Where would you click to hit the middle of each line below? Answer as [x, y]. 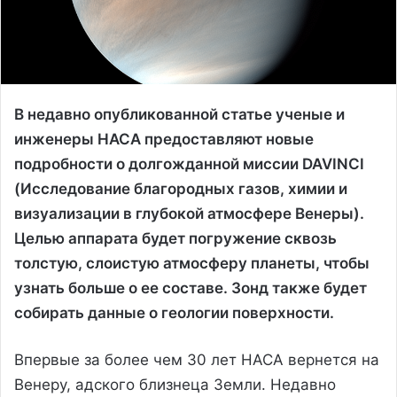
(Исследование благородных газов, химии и [181, 188]
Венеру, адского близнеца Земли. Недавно [175, 384]
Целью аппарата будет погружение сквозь [175, 238]
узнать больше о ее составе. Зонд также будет [191, 288]
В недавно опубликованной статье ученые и [179, 114]
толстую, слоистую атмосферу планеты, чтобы [192, 263]
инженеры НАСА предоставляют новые [164, 139]
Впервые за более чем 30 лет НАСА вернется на [197, 359]
